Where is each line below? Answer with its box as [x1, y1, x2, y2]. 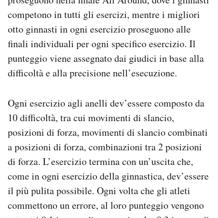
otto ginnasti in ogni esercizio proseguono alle [8, 22, 191, 36]
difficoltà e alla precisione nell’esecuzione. [8, 66, 177, 79]
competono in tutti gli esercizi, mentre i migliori [8, 7, 200, 21]
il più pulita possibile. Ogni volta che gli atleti [8, 183, 190, 197]
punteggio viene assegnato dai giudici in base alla [8, 51, 204, 65]
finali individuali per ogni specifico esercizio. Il [8, 36, 196, 50]
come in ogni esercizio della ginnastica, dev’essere [8, 169, 209, 182]
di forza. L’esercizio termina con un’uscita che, [8, 154, 193, 168]
